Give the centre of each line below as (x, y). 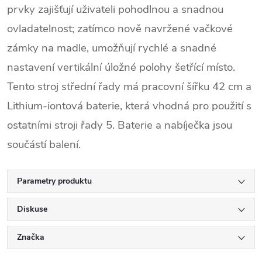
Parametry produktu (54, 181)
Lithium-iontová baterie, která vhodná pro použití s (129, 106)
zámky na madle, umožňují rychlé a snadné (112, 48)
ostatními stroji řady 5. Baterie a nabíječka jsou (120, 125)
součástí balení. (44, 144)
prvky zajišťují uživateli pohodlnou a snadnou (115, 9)
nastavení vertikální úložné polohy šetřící (105, 67)
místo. (219, 67)
